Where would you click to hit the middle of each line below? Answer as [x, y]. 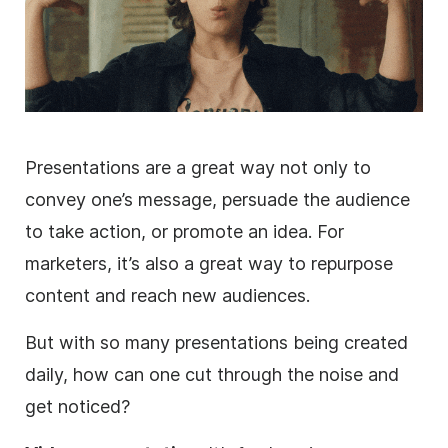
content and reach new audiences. [167, 295]
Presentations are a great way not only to [198, 167]
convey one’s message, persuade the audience [217, 199]
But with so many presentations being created [216, 342]
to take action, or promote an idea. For [184, 231]
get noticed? [77, 406]
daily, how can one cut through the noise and [212, 374]
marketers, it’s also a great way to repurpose [209, 263]
